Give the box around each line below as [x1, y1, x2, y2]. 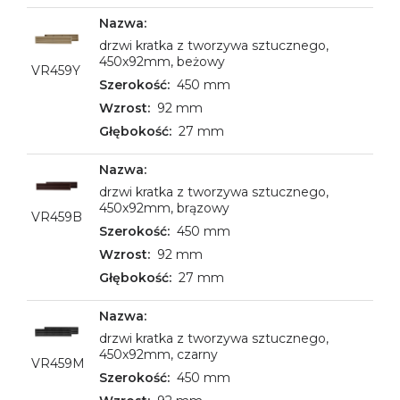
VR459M [31, 355, 85, 371]
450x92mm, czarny [99, 346, 218, 362]
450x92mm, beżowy [99, 54, 225, 70]
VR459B [31, 209, 82, 225]
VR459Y [31, 62, 80, 79]
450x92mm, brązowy [99, 200, 229, 216]
